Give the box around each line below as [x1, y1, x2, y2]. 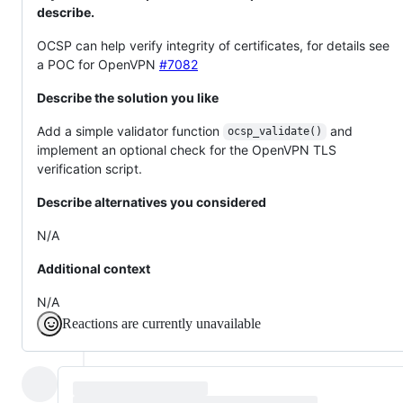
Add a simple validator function [37, 122, 223, 139]
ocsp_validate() [227, 125, 322, 139]
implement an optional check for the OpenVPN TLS [37, 141, 336, 157]
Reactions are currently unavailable [62, 315, 261, 331]
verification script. [37, 160, 142, 176]
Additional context [37, 260, 150, 276]
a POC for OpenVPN [37, 56, 159, 72]
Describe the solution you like [37, 89, 219, 105]
